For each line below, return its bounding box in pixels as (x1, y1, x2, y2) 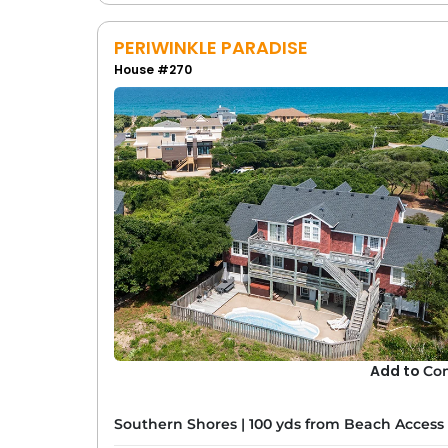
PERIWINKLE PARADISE (113, 34, 308, 60)
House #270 (113, 60, 192, 78)
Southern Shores (113, 415, 237, 433)
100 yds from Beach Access (248, 415, 444, 433)
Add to (370, 361, 424, 381)
